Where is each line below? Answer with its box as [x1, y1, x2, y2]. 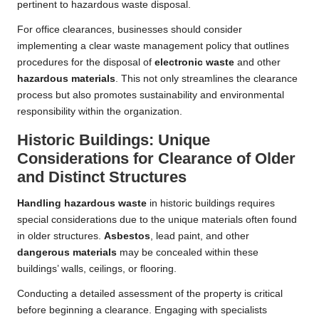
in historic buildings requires [147, 198, 275, 209]
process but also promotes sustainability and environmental [17, 90, 284, 101]
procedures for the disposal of [17, 57, 155, 68]
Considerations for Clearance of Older [17, 150, 296, 168]
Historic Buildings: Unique [17, 131, 210, 150]
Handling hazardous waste [17, 198, 147, 209]
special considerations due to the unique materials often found [17, 214, 297, 226]
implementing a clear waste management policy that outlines [17, 41, 289, 52]
